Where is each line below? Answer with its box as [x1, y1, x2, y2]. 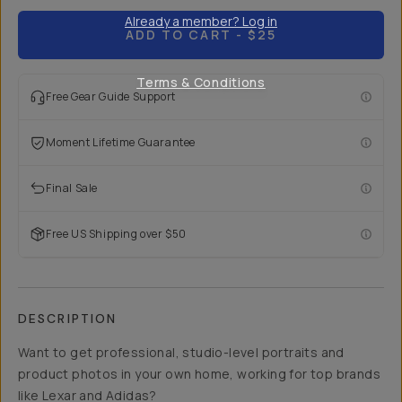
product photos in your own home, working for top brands [18, 365, 380, 382]
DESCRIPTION [18, 310, 118, 327]
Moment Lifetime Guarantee [46, 135, 196, 150]
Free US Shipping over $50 [46, 226, 187, 241]
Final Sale [46, 180, 98, 196]
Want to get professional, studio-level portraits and [18, 344, 345, 361]
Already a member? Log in [125, 13, 277, 30]
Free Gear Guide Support [46, 89, 176, 104]
